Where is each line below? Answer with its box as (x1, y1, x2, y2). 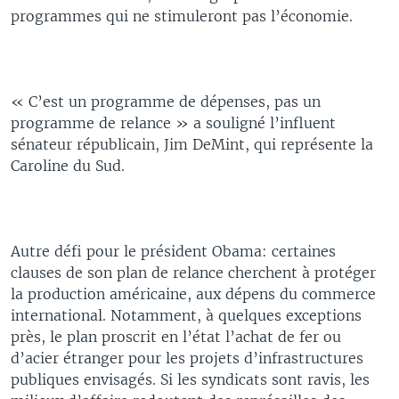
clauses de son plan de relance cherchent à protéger (11, 264, 376, 281)
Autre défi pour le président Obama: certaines (11, 242, 336, 260)
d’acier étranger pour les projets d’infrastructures (11, 349, 363, 367)
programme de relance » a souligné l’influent (11, 114, 336, 132)
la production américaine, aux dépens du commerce (11, 285, 376, 303)
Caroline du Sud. (11, 157, 125, 175)
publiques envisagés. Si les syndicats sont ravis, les (11, 370, 370, 388)
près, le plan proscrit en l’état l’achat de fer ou (11, 328, 341, 346)
